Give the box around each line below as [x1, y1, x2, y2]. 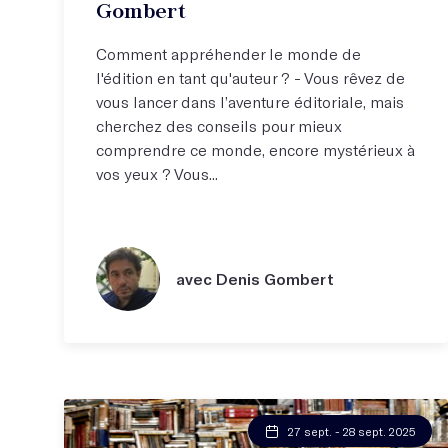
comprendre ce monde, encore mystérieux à [96, 139, 415, 159]
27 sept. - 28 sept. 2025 [288, 423, 416, 438]
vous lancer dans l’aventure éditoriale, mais [96, 91, 404, 111]
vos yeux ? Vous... [96, 163, 218, 183]
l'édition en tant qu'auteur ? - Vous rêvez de [96, 67, 405, 87]
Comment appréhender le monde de [96, 43, 361, 63]
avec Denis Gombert [176, 268, 334, 288]
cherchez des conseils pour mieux [96, 115, 342, 135]
